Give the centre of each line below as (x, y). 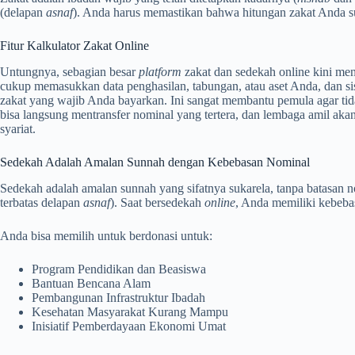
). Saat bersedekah (157, 202)
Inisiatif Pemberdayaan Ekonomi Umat (129, 326)
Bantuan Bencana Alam (91, 283)
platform (160, 71)
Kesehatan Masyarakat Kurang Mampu (130, 311)
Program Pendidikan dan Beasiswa (119, 269)
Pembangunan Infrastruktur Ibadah (118, 297)
